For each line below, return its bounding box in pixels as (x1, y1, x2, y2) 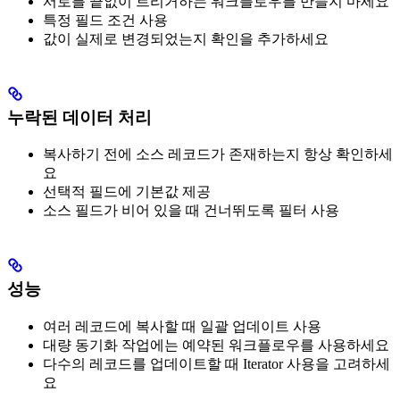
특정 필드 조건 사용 (43, 12, 168, 28)
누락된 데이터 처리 (7, 107, 152, 127)
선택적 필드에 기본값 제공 (43, 184, 211, 200)
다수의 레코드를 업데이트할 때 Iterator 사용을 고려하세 (43, 355, 390, 371)
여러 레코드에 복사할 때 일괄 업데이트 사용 (43, 318, 321, 334)
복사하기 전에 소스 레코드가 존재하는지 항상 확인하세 (43, 146, 393, 162)
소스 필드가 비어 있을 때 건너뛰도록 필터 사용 (43, 203, 339, 219)
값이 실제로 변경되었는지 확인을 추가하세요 (43, 31, 329, 46)
